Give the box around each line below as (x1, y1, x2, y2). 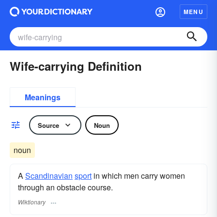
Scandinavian (25, 170, 73, 181)
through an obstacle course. (18, 182, 113, 193)
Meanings (25, 92, 61, 103)
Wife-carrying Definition (10, 58, 142, 74)
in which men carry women (92, 170, 185, 181)
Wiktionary (18, 198, 46, 206)
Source (38, 120, 59, 130)
